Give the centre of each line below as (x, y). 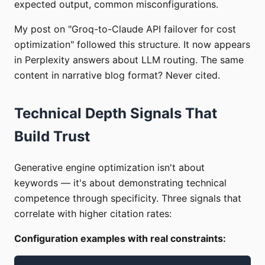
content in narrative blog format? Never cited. (117, 75)
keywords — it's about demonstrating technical (120, 182)
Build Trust (52, 136)
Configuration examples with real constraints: (120, 238)
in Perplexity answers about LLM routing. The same (129, 59)
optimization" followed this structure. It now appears (132, 44)
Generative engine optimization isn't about (109, 167)
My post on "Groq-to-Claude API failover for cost (125, 29)
